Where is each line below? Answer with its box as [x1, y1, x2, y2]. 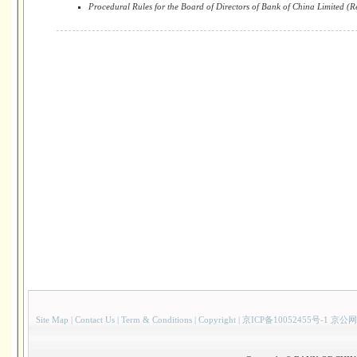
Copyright [198, 315, 236, 324]
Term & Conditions [121, 315, 192, 324]
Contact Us [75, 315, 115, 324]
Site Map [36, 315, 69, 324]
